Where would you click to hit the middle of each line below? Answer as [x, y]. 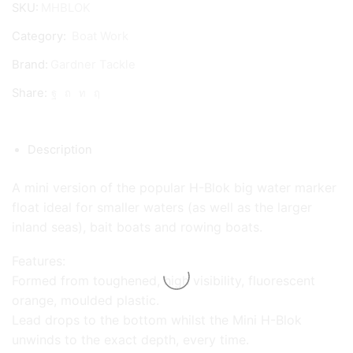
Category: [41, 36]
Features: [39, 261]
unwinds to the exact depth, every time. [130, 340]
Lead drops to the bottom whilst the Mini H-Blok [157, 320]
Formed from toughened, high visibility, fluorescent [163, 281]
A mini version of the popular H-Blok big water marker [174, 187]
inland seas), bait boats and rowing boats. [137, 227]
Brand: [30, 64]
